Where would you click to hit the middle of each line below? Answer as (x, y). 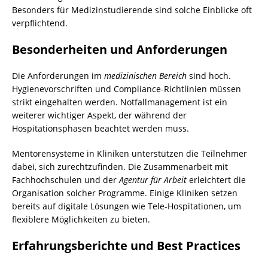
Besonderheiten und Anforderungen (120, 49)
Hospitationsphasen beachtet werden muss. (100, 128)
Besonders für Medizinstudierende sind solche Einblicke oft (132, 10)
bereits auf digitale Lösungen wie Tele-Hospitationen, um (127, 206)
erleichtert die (216, 179)
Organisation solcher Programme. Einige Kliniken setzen (125, 193)
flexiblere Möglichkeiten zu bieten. (81, 219)
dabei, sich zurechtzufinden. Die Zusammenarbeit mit (120, 166)
